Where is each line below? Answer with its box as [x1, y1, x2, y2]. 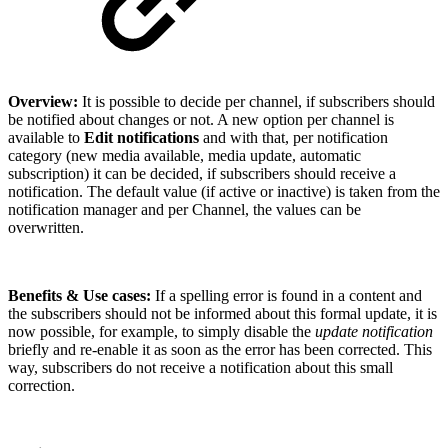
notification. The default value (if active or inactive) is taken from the [8, 183, 440, 201]
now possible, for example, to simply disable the [8, 323, 315, 341]
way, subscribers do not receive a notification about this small [8, 359, 393, 377]
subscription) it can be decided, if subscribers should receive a [8, 165, 396, 183]
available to [8, 129, 84, 147]
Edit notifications [84, 129, 199, 147]
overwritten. [8, 219, 84, 237]
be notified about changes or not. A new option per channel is [8, 111, 394, 129]
